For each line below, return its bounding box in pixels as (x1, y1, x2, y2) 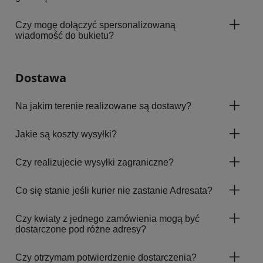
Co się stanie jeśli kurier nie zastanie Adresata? (15, 185, 213, 195)
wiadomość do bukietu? (15, 30, 114, 41)
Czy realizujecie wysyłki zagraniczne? (15, 157, 174, 167)
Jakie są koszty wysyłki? (15, 129, 117, 139)
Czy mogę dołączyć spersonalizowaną (15, 19, 176, 30)
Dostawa (15, 69, 66, 86)
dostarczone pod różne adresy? (15, 224, 146, 234)
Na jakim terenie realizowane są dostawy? (15, 100, 191, 111)
